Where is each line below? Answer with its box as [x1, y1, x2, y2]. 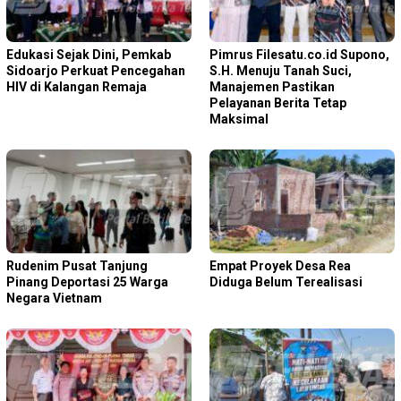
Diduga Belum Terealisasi [209, 275, 363, 290]
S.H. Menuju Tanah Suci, [209, 64, 352, 79]
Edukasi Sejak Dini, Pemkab [6, 47, 171, 63]
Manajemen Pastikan [209, 80, 335, 95]
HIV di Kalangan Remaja [6, 80, 147, 95]
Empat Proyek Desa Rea [209, 259, 351, 274]
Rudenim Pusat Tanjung [6, 259, 148, 274]
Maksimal [209, 112, 269, 127]
